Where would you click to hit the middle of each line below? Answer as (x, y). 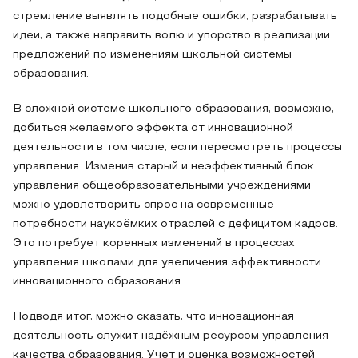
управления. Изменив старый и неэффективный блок (163, 167)
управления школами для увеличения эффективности (167, 263)
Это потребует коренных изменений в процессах (154, 243)
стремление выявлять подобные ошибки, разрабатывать (175, 16)
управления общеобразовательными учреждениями (162, 186)
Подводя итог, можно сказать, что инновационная (153, 317)
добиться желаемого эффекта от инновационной (153, 128)
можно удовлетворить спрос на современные (143, 205)
